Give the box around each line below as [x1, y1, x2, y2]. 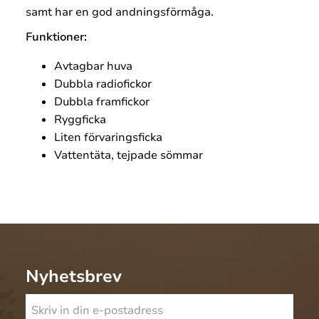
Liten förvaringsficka [54, 129, 162, 145]
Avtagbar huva [54, 58, 132, 74]
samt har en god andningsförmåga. [26, 4, 216, 20]
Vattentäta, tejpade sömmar [54, 147, 203, 163]
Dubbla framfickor [54, 93, 150, 110]
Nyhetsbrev [26, 265, 122, 288]
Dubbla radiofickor [54, 75, 152, 92]
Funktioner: [26, 28, 90, 45]
